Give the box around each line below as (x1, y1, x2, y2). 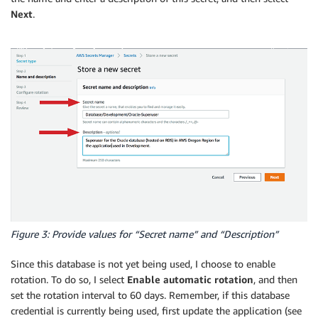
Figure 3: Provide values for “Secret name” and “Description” (11, 227, 278, 240)
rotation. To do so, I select (11, 273, 127, 285)
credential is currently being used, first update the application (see (11, 304, 302, 317)
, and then (253, 273, 297, 285)
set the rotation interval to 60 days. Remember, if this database (11, 288, 290, 301)
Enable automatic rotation (127, 273, 253, 285)
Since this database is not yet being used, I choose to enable (11, 257, 275, 270)
